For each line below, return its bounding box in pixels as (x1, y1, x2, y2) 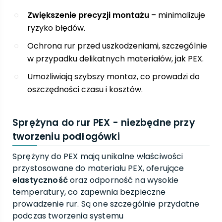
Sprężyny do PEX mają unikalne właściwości (12, 151, 183, 162)
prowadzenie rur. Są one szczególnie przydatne (12, 198, 200, 210)
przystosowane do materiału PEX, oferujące (12, 163, 184, 174)
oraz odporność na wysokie (67, 174, 179, 186)
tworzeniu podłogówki (12, 130, 120, 143)
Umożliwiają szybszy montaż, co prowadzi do (27, 71, 200, 82)
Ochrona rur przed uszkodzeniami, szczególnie (27, 40, 207, 52)
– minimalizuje (149, 9, 205, 21)
